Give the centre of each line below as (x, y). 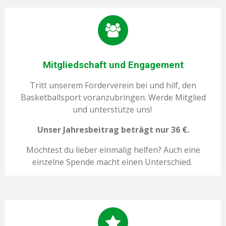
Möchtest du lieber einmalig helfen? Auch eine (113, 150)
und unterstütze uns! (113, 110)
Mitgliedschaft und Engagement (113, 65)
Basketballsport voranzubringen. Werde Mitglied (113, 98)
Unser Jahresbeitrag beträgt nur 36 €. (113, 130)
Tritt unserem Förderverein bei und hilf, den (113, 86)
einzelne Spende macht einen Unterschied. (113, 162)
